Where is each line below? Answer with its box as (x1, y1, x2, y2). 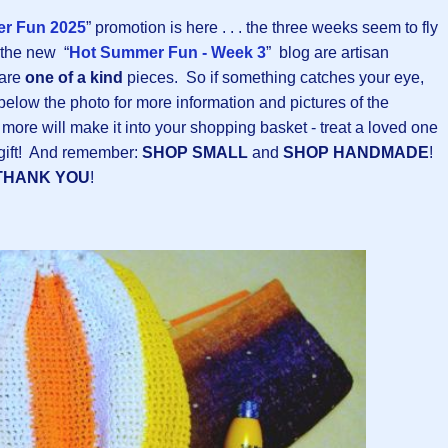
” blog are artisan (266, 44, 389, 62)
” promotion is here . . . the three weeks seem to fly (86, 19, 438, 37)
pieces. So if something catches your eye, (123, 69, 424, 87)
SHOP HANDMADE (283, 144, 429, 162)
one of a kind (25, 69, 123, 87)
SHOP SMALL (142, 144, 248, 162)
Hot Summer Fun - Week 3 (69, 44, 266, 62)
